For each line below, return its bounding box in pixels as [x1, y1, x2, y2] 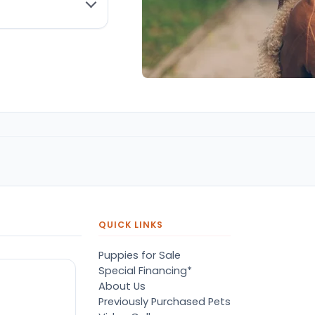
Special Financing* [98, 264, 193, 278]
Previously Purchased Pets [98, 295, 231, 309]
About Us [98, 279, 146, 294]
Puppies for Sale [98, 248, 181, 263]
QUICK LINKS [98, 219, 164, 231]
